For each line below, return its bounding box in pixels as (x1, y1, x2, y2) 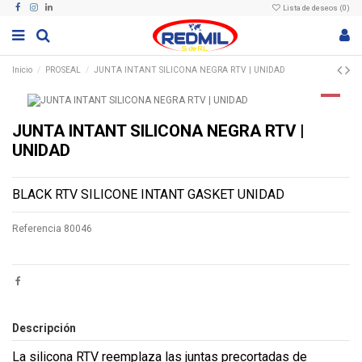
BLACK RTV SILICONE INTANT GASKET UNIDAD (12, 187, 284, 203)
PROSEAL (45, 65, 82, 76)
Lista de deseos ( (280, 2, 343, 12)
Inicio (12, 65, 32, 76)
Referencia (12, 223, 61, 235)
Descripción (12, 322, 76, 335)
